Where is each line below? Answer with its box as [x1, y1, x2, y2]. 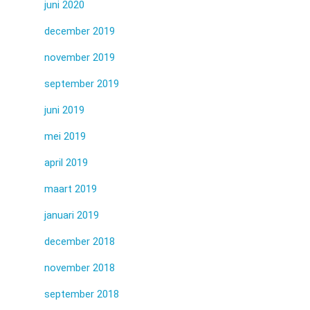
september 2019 [44, 77, 119, 90]
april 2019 [44, 156, 88, 169]
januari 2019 [44, 208, 99, 221]
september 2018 [44, 287, 119, 300]
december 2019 [44, 24, 115, 37]
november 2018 [44, 261, 115, 274]
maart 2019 [44, 182, 97, 195]
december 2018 [44, 235, 115, 248]
